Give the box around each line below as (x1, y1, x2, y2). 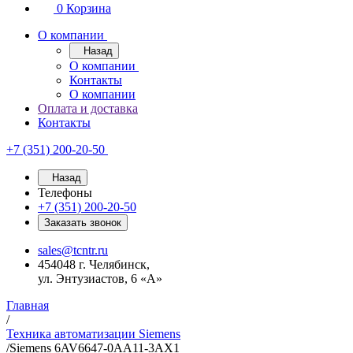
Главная (6, 299, 49, 312)
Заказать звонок (44, 217, 121, 229)
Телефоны (38, 186, 92, 199)
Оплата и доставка (38, 102, 138, 115)
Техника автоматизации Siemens (6, 327, 180, 340)
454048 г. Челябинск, (38, 258, 150, 271)
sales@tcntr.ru (38, 243, 108, 257)
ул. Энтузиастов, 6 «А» (38, 272, 162, 285)
